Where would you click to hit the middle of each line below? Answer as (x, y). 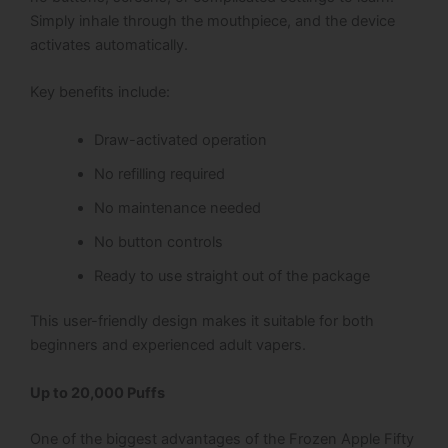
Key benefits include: (100, 92)
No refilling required (159, 173)
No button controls (158, 241)
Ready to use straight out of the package (231, 275)
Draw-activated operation (180, 139)
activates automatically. (109, 44)
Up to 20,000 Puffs (97, 392)
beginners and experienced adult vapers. (168, 345)
